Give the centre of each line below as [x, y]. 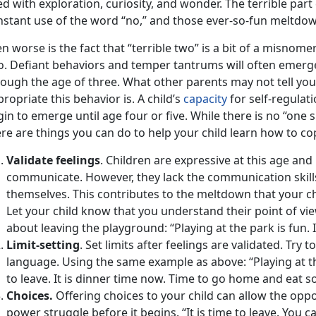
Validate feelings [53, 160]
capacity [205, 98]
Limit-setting [43, 244]
